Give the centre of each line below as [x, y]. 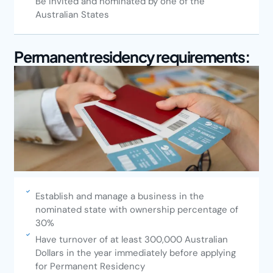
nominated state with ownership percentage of [136, 209]
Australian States [72, 15]
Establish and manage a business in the [119, 196]
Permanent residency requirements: [132, 57]
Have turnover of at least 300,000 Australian [131, 239]
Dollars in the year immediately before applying [135, 253]
